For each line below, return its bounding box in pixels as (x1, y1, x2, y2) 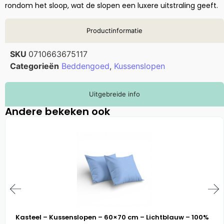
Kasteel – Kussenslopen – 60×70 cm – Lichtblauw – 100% (15, 212, 209, 222)
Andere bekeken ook (5, 104, 110, 118)
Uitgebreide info (89, 89, 140, 98)
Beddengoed (61, 60, 109, 71)
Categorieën (10, 60, 59, 71)
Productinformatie (86, 26, 142, 34)
